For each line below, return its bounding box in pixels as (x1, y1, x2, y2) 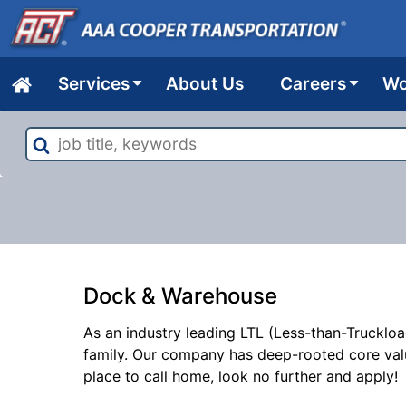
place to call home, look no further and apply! (83, 367, 398, 385)
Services (58, 73, 130, 94)
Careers (280, 73, 346, 94)
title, (24, 139, 54, 157)
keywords (24, 160, 92, 179)
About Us (166, 73, 244, 94)
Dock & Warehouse (83, 283, 277, 309)
